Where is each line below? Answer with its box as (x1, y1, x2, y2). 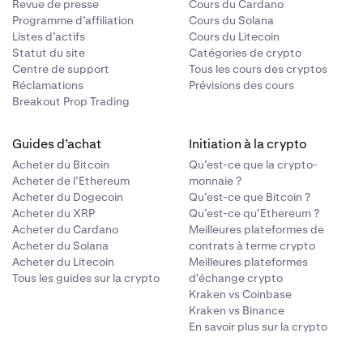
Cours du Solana (189, 13, 275, 28)
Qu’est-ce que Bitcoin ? (189, 190, 311, 204)
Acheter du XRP (11, 206, 95, 220)
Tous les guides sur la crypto (11, 271, 160, 285)
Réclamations (11, 78, 83, 92)
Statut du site (11, 45, 85, 60)
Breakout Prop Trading (11, 94, 130, 109)
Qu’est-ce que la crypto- (189, 157, 318, 172)
